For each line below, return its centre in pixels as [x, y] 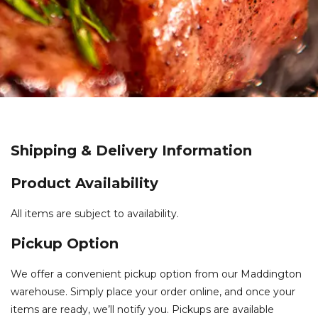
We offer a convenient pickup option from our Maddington [156, 274]
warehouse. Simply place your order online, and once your [153, 292]
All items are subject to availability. [95, 214]
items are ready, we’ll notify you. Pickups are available [142, 310]
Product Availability [84, 183]
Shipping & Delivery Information [131, 150]
